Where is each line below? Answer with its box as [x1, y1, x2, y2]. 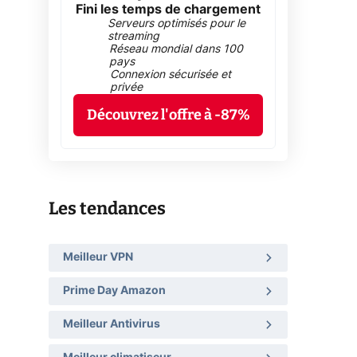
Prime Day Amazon [63, 284, 166, 296]
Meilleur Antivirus [63, 318, 160, 330]
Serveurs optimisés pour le [108, 18, 246, 29]
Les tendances [49, 197, 166, 219]
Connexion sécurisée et [109, 69, 231, 80]
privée [109, 81, 143, 93]
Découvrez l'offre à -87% [86, 105, 250, 124]
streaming [108, 30, 160, 42]
